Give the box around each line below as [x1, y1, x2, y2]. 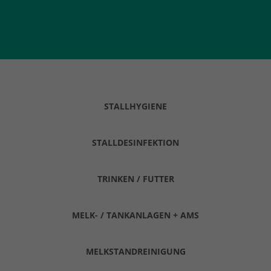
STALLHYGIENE [104, 100, 167, 112]
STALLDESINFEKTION [92, 137, 179, 148]
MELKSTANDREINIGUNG [85, 246, 186, 257]
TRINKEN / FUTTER [97, 173, 174, 184]
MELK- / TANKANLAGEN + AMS [72, 209, 199, 221]
